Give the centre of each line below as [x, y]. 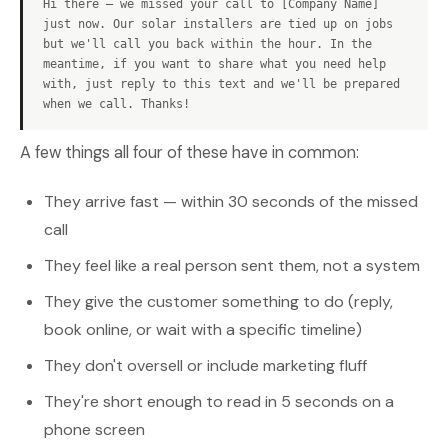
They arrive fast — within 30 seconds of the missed [231, 201]
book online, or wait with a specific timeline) [203, 329]
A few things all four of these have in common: [189, 152]
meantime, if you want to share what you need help [214, 64]
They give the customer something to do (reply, [218, 301]
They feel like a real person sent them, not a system [232, 265]
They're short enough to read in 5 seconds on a [219, 401]
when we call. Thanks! [116, 104]
